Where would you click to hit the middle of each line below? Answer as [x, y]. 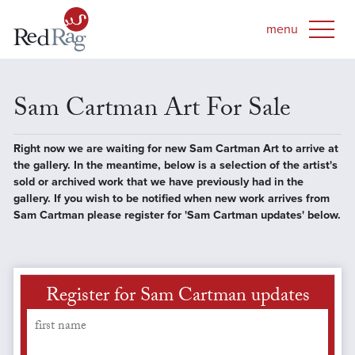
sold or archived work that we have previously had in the [158, 181]
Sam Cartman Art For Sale [152, 111]
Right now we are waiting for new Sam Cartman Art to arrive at [176, 148]
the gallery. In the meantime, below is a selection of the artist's [175, 165]
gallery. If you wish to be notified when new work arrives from [171, 198]
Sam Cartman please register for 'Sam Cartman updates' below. [177, 215]
